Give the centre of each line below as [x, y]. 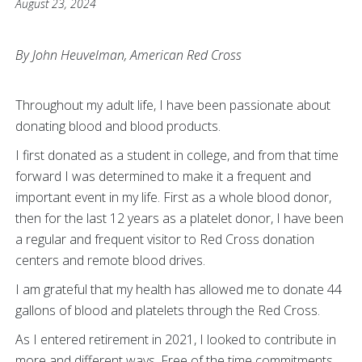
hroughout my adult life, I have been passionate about [177, 105]
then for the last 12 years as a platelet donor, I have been [179, 219]
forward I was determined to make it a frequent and [163, 177]
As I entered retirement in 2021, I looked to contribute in [176, 340]
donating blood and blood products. [118, 126]
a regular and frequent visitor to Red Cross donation [165, 240]
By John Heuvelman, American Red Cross [128, 55]
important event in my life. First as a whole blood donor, [173, 198]
